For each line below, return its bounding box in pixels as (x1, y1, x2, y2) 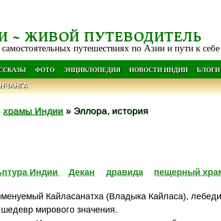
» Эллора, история (63, 105, 148, 116)
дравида (106, 167, 143, 178)
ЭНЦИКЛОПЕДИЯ (63, 65, 120, 74)
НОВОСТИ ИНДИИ (129, 65, 188, 74)
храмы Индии (3, 105, 64, 116)
